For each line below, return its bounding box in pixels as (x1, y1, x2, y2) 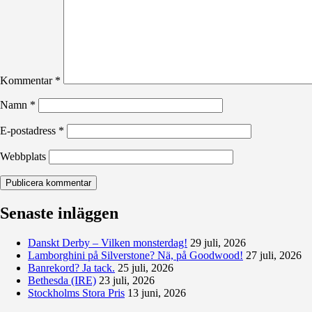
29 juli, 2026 (190, 237, 246, 249)
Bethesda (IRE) (28, 274, 96, 287)
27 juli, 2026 (246, 249, 302, 262)
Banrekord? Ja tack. (28, 262, 115, 274)
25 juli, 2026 (118, 262, 173, 274)
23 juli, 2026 (99, 274, 155, 287)
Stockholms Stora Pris (28, 287, 125, 299)
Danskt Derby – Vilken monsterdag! (28, 237, 187, 249)
